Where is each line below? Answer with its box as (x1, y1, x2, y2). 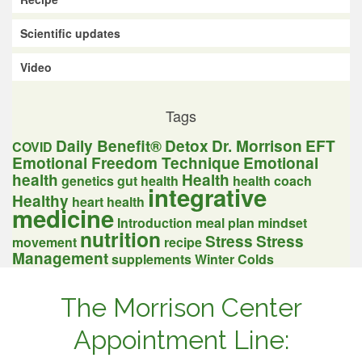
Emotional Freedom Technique (12, 151, 240, 174)
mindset (258, 213, 307, 232)
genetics (61, 170, 114, 190)
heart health (72, 192, 145, 211)
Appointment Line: (73, 324, 289, 355)
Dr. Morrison (212, 134, 302, 157)
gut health (117, 170, 179, 190)
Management (12, 246, 108, 269)
